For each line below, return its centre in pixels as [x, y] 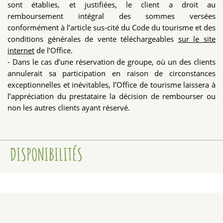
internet [21, 51]
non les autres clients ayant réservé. [69, 108]
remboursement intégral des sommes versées [111, 16]
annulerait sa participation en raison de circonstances [111, 73]
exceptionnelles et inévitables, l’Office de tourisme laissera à [111, 85]
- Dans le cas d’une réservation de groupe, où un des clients [111, 62]
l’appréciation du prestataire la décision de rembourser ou [111, 96]
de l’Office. [54, 51]
